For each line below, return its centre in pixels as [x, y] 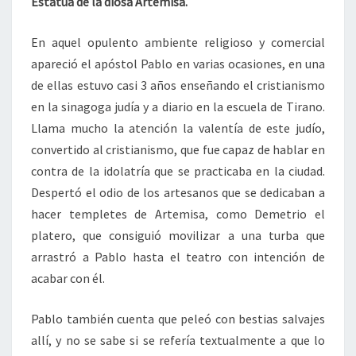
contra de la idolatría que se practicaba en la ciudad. [178, 171]
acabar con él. [68, 279]
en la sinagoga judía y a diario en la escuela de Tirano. [178, 107]
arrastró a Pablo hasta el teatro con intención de [178, 257]
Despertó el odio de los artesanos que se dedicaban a [178, 193]
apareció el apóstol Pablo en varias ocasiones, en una [178, 64]
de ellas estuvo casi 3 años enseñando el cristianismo [178, 85]
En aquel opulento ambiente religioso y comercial [178, 43]
